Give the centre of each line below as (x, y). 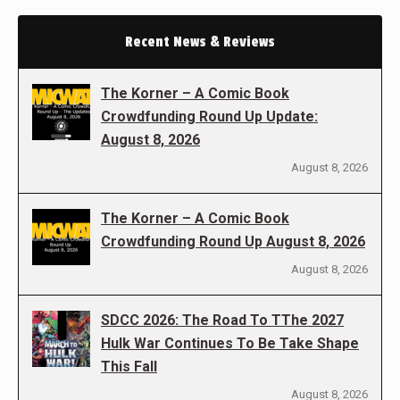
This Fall (129, 366)
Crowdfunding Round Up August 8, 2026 (233, 241)
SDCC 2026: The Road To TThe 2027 (222, 320)
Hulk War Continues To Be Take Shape (230, 343)
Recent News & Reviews (200, 42)
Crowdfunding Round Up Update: (209, 116)
